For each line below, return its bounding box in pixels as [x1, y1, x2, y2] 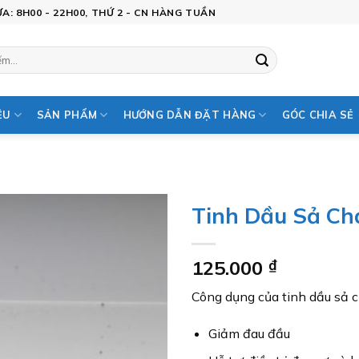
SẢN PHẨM [36, 108, 98, 121]
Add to [117, 241, 155, 256]
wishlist [116, 256, 155, 271]
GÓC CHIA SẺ [281, 108, 354, 121]
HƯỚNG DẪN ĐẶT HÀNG [123, 108, 256, 121]
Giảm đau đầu [208, 325, 290, 341]
